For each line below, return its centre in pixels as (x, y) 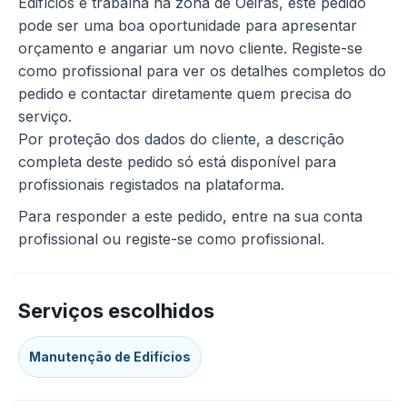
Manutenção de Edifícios (110, 357)
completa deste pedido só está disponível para (177, 162)
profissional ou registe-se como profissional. (171, 239)
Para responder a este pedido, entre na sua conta (190, 216)
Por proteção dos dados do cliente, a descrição (181, 139)
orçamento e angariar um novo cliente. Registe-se (190, 48)
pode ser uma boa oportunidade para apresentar (188, 25)
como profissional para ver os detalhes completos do (202, 71)
